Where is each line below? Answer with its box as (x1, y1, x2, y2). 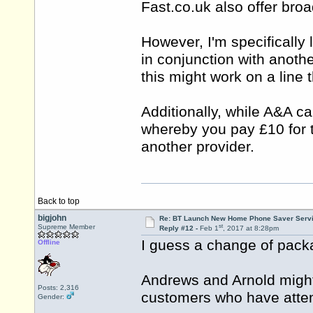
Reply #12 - (159, 224, 200, 233)
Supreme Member (38, 223, 95, 231)
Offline (38, 238, 60, 246)
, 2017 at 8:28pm (222, 224, 279, 233)
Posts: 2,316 (38, 284, 79, 291)
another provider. (141, 138, 254, 155)
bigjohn (38, 213, 66, 223)
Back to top (38, 196, 80, 206)
